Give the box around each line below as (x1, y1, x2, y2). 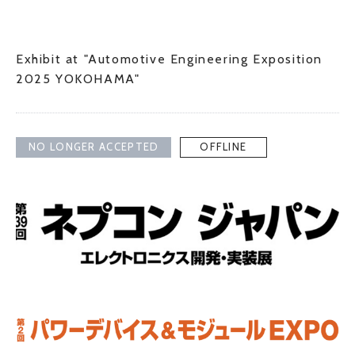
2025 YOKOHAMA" (16, 71, 140, 86)
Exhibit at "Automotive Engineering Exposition (16, 52, 323, 67)
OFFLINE (200, 140, 247, 153)
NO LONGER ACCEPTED (29, 140, 159, 153)
